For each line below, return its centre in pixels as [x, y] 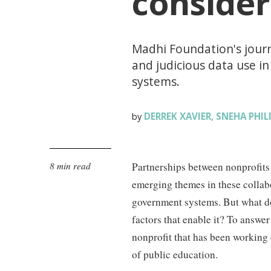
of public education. [175, 254]
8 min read [70, 166]
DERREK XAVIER [177, 116]
